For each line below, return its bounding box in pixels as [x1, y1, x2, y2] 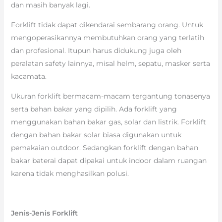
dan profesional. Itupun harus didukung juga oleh [10, 46, 181, 55]
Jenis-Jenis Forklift [10, 208, 78, 218]
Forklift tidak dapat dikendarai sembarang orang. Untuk [10, 20, 203, 29]
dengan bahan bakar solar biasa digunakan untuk [10, 130, 181, 139]
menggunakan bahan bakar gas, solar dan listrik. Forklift [10, 117, 206, 126]
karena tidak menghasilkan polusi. [10, 168, 129, 178]
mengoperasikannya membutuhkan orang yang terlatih [10, 33, 204, 42]
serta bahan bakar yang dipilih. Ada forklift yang [10, 104, 177, 113]
